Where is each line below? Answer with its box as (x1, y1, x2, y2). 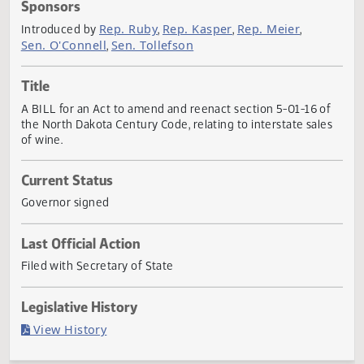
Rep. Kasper (180, 63, 258, 81)
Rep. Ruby (110, 63, 175, 81)
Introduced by (23, 64, 110, 81)
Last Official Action (23, 301, 156, 322)
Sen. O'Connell (23, 81, 119, 99)
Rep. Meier (263, 63, 334, 81)
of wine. (23, 187, 70, 204)
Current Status (23, 231, 126, 251)
